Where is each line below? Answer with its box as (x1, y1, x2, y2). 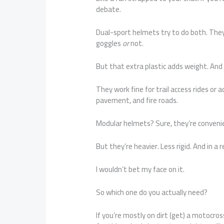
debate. (96, 2, 121, 17)
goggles (96, 36, 123, 51)
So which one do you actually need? (96, 185, 208, 200)
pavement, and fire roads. (96, 93, 178, 108)
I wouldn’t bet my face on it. (96, 162, 185, 177)
